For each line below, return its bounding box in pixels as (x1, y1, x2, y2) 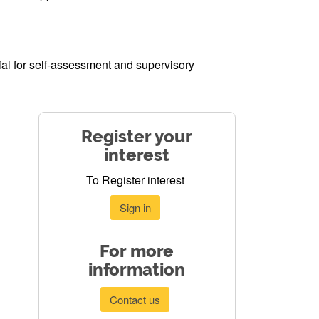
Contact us (110, 291, 161, 307)
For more (100, 241, 174, 261)
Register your (81, 127, 193, 147)
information (88, 260, 186, 280)
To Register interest (85, 171, 184, 188)
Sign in (119, 200, 151, 215)
